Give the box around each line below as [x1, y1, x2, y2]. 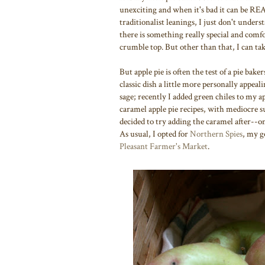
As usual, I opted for [119, 128, 190, 140]
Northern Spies [190, 128, 243, 140]
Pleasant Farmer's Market [119, 140, 208, 152]
